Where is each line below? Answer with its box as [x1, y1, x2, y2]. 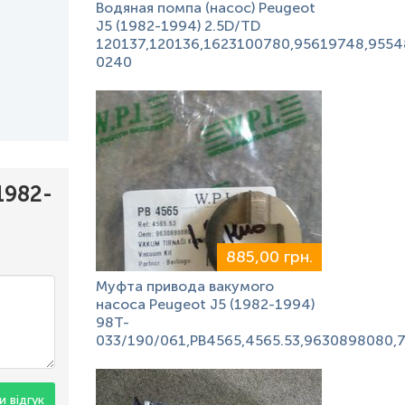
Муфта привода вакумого [96, 278, 274, 295]
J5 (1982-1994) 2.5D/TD [96, 17, 260, 34]
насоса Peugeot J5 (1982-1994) [96, 296, 315, 313]
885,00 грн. [226, 247, 313, 267]
